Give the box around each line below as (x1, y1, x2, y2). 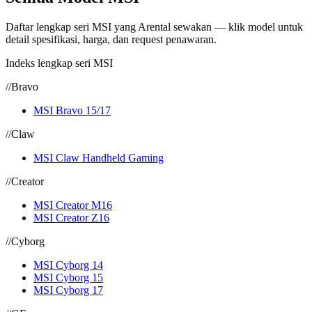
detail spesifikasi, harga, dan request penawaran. (6, 33, 217, 45)
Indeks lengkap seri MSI (6, 57, 113, 69)
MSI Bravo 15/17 (33, 104, 111, 116)
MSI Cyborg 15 (33, 272, 103, 283)
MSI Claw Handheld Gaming (33, 152, 164, 164)
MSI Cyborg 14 (33, 259, 103, 271)
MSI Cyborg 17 (33, 284, 103, 296)
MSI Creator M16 (33, 199, 112, 211)
